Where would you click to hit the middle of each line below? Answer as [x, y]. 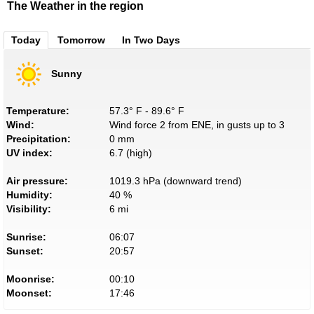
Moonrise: [30, 279]
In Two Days [151, 40]
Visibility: [29, 209]
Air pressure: [37, 181]
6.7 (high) [130, 153]
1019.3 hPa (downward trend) [175, 181]
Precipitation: [39, 139]
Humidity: [29, 195]
